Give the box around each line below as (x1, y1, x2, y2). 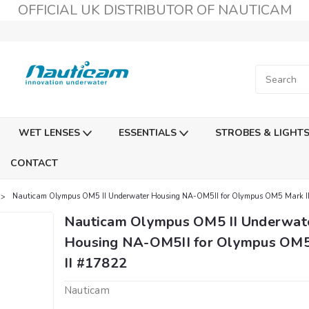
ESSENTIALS (118, 126, 179, 139)
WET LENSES (18, 126, 83, 139)
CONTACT (10, 157, 58, 170)
